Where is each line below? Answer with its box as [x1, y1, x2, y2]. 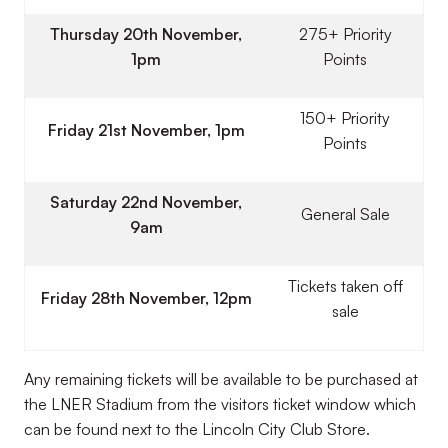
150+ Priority [300, 107, 390, 128]
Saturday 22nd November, [50, 191, 242, 212]
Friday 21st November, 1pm [47, 119, 245, 140]
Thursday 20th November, [50, 23, 242, 44]
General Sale [300, 203, 390, 224]
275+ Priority [298, 23, 392, 44]
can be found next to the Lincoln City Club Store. [24, 418, 374, 439]
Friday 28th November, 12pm [40, 287, 252, 308]
